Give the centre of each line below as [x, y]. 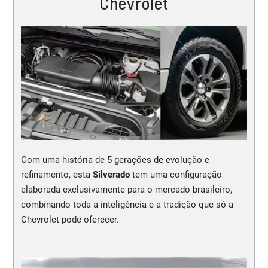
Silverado [112, 174]
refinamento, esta [57, 174]
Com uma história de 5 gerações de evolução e [115, 159]
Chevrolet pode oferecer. [70, 219]
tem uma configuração [177, 174]
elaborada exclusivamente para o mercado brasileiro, [126, 189]
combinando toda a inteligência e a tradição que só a [127, 204]
